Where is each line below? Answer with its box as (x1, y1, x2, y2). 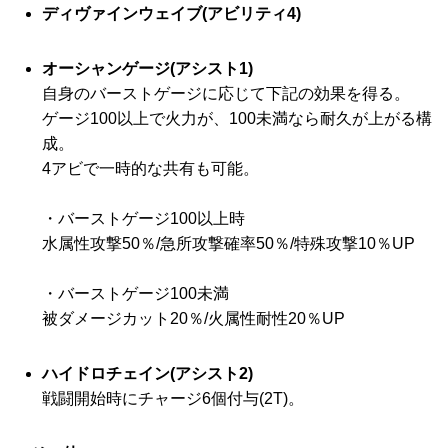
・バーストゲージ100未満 (42, 285, 229, 302)
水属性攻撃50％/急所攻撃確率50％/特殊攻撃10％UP (42, 235, 415, 252)
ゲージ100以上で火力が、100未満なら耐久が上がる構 (42, 110, 432, 127)
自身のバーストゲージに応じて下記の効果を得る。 (42, 85, 410, 102)
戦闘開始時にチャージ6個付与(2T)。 (42, 390, 304, 407)
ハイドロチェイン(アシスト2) (42, 365, 253, 382)
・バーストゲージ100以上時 (42, 210, 245, 227)
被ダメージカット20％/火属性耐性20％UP (42, 310, 345, 327)
